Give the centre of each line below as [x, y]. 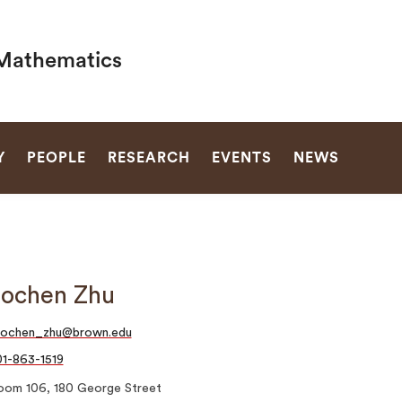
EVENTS [241, 158]
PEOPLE [56, 158]
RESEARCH [149, 158]
